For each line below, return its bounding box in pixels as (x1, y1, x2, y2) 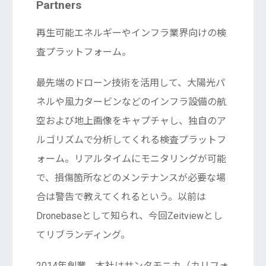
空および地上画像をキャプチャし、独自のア (36, 115, 226, 127)
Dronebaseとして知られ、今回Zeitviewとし (36, 210, 223, 222)
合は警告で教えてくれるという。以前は (36, 191, 206, 203)
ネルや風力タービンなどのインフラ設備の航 (36, 96, 226, 108)
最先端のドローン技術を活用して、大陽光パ (36, 77, 225, 89)
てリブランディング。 (36, 229, 130, 241)
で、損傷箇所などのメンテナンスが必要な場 (36, 172, 226, 184)
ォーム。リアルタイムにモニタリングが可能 (36, 153, 226, 165)
